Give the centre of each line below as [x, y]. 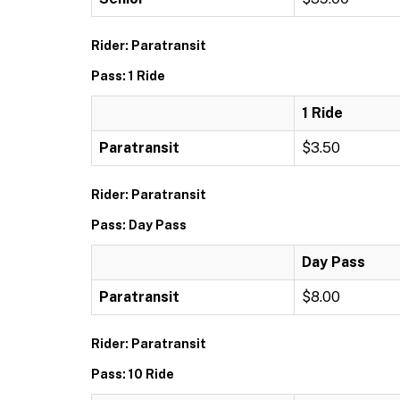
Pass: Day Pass [139, 225]
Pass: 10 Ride [133, 374]
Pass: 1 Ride [128, 76]
